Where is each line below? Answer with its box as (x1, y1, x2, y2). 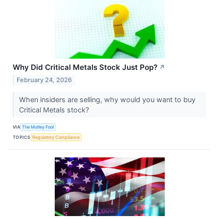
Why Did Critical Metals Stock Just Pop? (13, 63, 157, 72)
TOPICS (13, 134, 31, 140)
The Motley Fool (22, 124, 54, 130)
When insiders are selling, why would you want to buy (19, 95, 196, 104)
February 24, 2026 (17, 76, 72, 84)
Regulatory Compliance (32, 134, 80, 140)
